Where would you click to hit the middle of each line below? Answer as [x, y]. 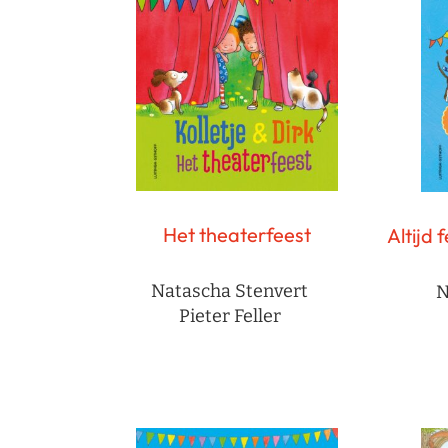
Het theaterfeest [237, 235]
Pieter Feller [229, 316]
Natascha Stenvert [229, 291]
